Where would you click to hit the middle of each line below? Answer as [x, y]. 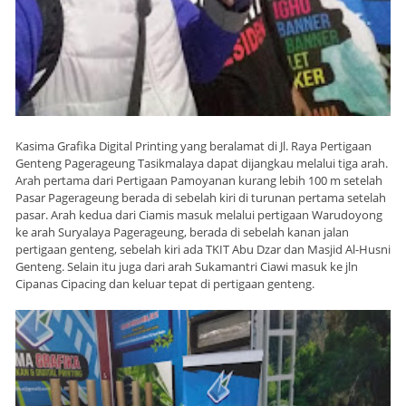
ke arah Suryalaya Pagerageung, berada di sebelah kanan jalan [182, 232]
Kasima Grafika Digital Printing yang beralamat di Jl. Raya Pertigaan [193, 146]
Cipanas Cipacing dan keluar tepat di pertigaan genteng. [165, 284]
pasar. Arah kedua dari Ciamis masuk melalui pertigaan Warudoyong [199, 215]
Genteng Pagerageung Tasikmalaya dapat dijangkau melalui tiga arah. [202, 164]
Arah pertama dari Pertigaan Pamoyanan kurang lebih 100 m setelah [199, 181]
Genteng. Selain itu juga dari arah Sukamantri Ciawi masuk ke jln [187, 267]
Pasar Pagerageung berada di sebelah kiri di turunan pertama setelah [201, 198]
